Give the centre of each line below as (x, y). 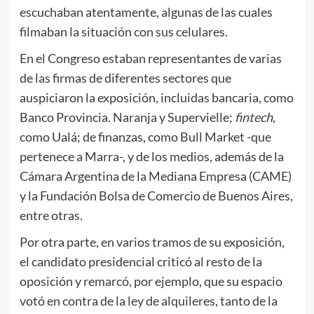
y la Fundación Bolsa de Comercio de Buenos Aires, (156, 196)
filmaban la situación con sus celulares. (123, 32)
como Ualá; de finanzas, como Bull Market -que (145, 137)
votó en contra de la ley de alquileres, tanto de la (148, 301)
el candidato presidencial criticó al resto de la (141, 262)
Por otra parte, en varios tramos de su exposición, (152, 242)
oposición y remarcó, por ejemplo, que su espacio (151, 281)
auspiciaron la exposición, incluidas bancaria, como (156, 98)
